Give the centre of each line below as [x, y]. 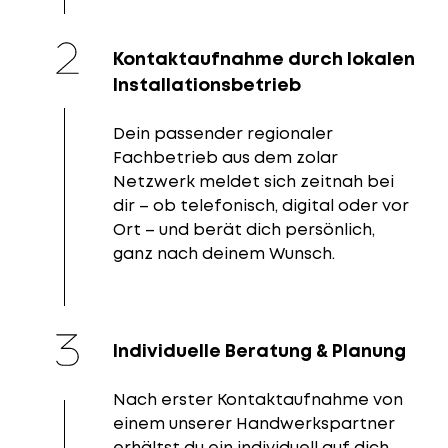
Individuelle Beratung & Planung [259, 350]
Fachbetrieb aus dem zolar [225, 157]
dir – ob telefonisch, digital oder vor [261, 205]
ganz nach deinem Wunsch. [224, 253]
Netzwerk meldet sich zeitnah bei [253, 181]
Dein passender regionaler [223, 133]
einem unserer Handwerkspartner [254, 423]
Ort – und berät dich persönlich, [244, 229]
